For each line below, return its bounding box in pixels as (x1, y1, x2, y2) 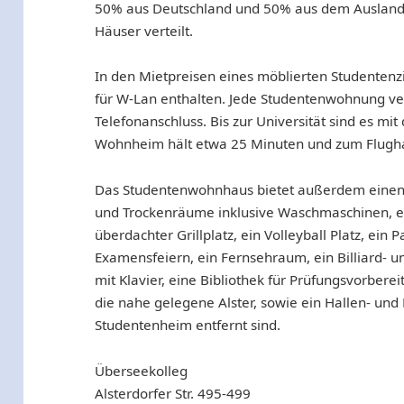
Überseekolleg (95, 361, 188, 380)
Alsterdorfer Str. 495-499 (95, 383, 252, 402)
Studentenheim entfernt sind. (95, 315, 281, 334)
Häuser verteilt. (95, 21, 194, 40)
